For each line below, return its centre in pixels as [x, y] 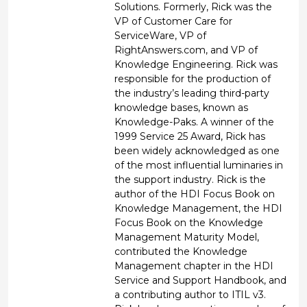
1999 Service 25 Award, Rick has [190, 136]
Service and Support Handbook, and [201, 280]
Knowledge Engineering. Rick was [196, 64]
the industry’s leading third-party [192, 93]
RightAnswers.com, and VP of [186, 50]
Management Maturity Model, [187, 237]
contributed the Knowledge [181, 251]
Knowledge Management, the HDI [199, 208]
